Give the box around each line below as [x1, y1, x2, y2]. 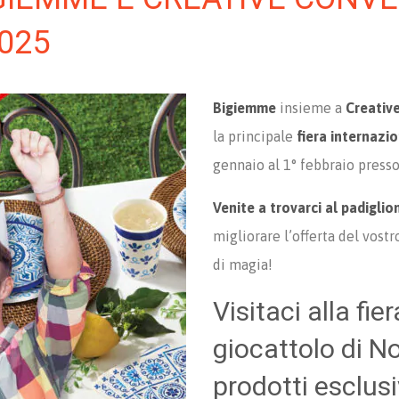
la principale [213, 128, 297, 144]
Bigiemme [213, 100, 280, 116]
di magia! [213, 256, 273, 273]
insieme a [280, 100, 346, 116]
